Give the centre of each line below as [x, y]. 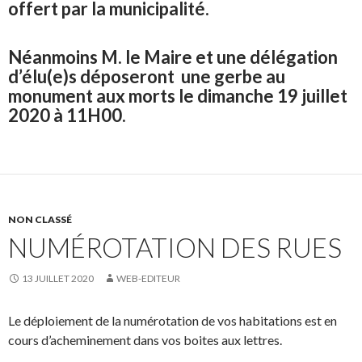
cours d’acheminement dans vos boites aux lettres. [145, 340]
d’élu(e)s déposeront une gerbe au [147, 77]
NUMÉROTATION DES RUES [175, 248]
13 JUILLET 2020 [58, 279]
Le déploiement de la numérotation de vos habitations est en [173, 321]
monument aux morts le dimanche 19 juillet [178, 96]
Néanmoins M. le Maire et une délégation [173, 57]
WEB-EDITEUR [148, 279]
